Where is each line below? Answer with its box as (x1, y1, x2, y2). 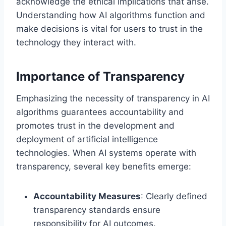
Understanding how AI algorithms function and (16, 10, 205, 20)
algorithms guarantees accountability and (16, 106, 184, 117)
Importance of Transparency (16, 69, 185, 84)
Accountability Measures (33, 191, 141, 201)
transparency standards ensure (33, 204, 160, 215)
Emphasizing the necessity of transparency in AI (16, 93, 210, 103)
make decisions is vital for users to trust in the (16, 23, 203, 34)
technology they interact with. (16, 37, 136, 47)
